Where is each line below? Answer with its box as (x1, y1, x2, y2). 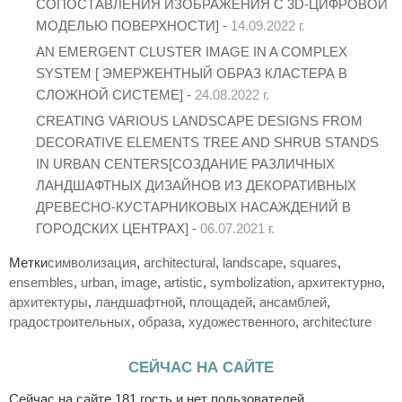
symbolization (210, 274, 291, 290)
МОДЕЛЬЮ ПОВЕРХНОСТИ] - (36, 17, 231, 33)
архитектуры (9, 293, 88, 310)
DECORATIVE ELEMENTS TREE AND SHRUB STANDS (36, 134, 379, 150)
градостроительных (9, 313, 131, 329)
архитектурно (298, 274, 381, 290)
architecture (302, 313, 371, 329)
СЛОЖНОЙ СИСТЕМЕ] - (36, 86, 195, 102)
